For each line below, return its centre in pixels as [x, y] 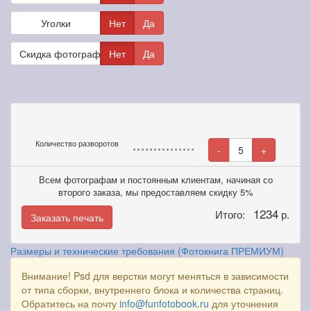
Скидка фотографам [66, 53]
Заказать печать [67, 217]
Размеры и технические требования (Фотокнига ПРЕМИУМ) [147, 251]
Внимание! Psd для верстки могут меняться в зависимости [155, 276]
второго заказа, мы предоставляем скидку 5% [155, 192]
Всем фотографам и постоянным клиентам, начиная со [155, 179]
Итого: [234, 214]
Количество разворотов [77, 143]
